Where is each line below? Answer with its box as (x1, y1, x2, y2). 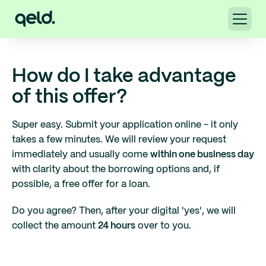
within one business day (150, 150, 254, 159)
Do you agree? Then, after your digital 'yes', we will (12, 207, 236, 216)
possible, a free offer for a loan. (12, 180, 150, 189)
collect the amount (12, 221, 98, 230)
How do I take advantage (12, 68, 236, 85)
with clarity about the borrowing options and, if (12, 165, 220, 174)
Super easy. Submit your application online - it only (12, 121, 238, 129)
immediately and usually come (12, 150, 150, 159)
